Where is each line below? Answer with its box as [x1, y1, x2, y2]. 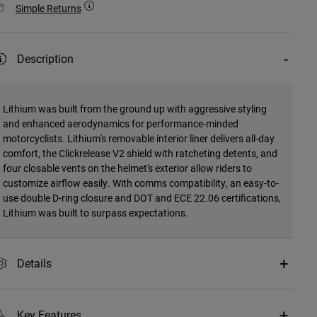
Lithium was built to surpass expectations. [2, 206, 188, 220]
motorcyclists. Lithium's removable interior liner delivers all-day [2, 132, 275, 146]
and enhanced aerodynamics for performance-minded [2, 117, 238, 131]
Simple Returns [15, 1, 81, 16]
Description [16, 51, 74, 67]
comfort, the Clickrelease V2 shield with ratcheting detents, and [2, 146, 277, 161]
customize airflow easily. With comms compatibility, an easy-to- [2, 176, 279, 190]
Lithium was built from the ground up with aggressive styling [2, 102, 267, 116]
